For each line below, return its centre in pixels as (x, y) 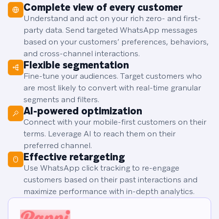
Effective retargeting (74, 157)
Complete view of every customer (103, 8)
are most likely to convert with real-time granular (112, 88)
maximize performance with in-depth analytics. (109, 192)
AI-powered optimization (83, 111)
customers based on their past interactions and (110, 180)
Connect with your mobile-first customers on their (115, 122)
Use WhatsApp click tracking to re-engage (101, 168)
